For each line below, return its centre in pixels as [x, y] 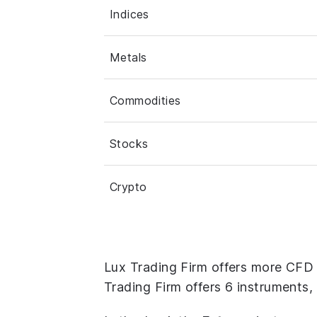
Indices [129, 14]
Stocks [129, 143]
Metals [128, 57]
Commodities [145, 100]
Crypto [128, 186]
